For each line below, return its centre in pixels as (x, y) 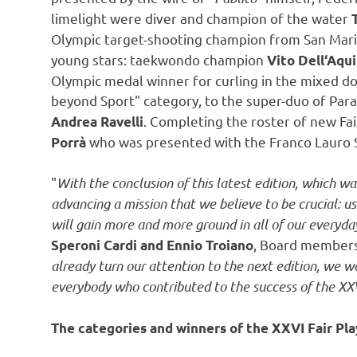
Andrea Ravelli (97, 121)
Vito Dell (296, 60)
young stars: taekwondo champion (159, 59)
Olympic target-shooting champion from (177, 38)
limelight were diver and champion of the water (201, 18)
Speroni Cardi (94, 245)
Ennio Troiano (210, 245)
